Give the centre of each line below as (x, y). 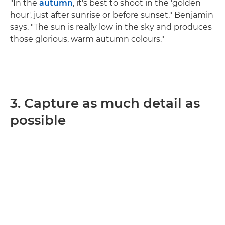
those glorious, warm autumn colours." (87, 39)
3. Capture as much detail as (105, 103)
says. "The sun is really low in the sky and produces (111, 27)
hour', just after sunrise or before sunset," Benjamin (112, 15)
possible (38, 120)
